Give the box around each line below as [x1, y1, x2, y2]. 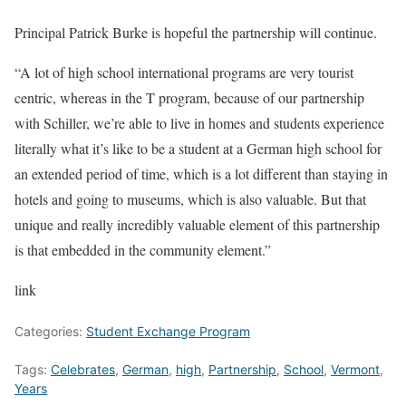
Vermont [331, 362, 380, 377]
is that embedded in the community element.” [14, 240, 271, 259]
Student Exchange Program [86, 324, 250, 339]
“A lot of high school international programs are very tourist [14, 63, 353, 82]
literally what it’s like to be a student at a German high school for [14, 139, 382, 158]
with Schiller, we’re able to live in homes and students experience [14, 113, 384, 132]
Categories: [14, 324, 86, 339]
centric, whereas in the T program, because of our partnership [14, 88, 364, 107]
